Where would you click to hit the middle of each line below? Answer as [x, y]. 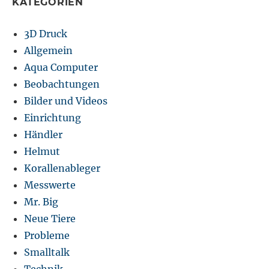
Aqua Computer [61, 68]
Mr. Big [41, 202]
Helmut [42, 152]
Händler [44, 135]
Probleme [47, 236]
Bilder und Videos [66, 101]
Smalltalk [47, 252]
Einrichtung [53, 118]
